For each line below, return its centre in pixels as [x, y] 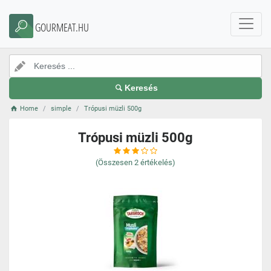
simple [61, 109]
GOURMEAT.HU [62, 27]
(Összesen [114, 162]
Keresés [142, 88]
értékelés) [158, 162]
